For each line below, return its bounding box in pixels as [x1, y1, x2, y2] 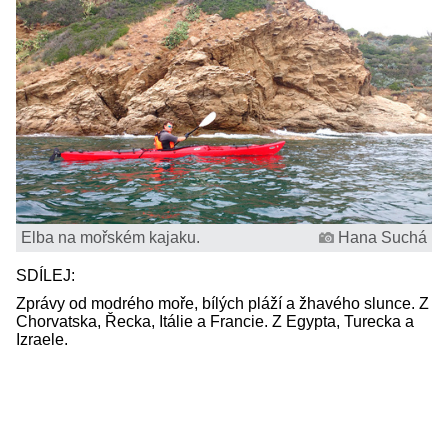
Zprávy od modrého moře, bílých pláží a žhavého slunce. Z [16, 294, 429, 312]
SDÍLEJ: [16, 266, 79, 284]
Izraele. [16, 330, 68, 348]
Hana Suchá [338, 228, 427, 246]
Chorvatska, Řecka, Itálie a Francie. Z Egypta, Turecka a [16, 312, 414, 330]
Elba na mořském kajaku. [21, 228, 200, 246]
